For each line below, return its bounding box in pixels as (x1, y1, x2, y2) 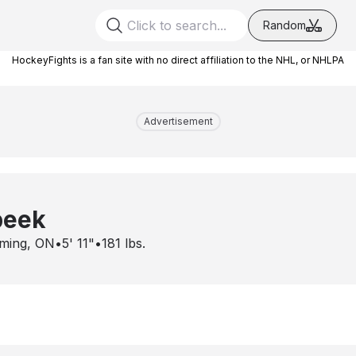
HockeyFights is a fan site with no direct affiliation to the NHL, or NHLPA (12, 54, 344, 66)
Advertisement (143, 115, 213, 127)
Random (263, 18, 306, 32)
